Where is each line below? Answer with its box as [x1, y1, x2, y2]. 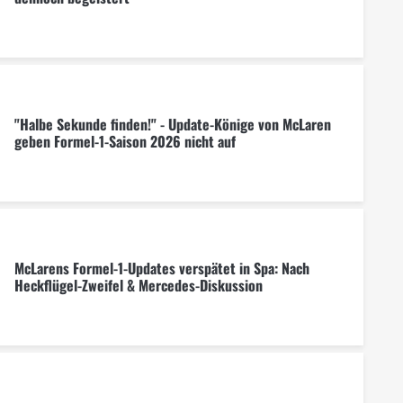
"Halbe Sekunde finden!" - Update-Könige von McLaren [13, 112, 331, 135]
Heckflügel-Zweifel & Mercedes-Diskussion [13, 274, 263, 297]
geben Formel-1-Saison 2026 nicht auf [13, 130, 236, 152]
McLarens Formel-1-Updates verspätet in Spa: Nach [13, 257, 309, 280]
